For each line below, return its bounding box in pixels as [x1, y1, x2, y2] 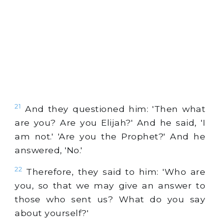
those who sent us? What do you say [15, 193, 205, 204]
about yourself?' [15, 207, 88, 218]
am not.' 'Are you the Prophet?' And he [15, 131, 205, 142]
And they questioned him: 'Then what [21, 104, 205, 114]
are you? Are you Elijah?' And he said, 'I [15, 117, 205, 128]
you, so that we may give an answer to [15, 180, 205, 191]
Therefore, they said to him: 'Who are [22, 166, 205, 177]
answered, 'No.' [15, 145, 82, 156]
